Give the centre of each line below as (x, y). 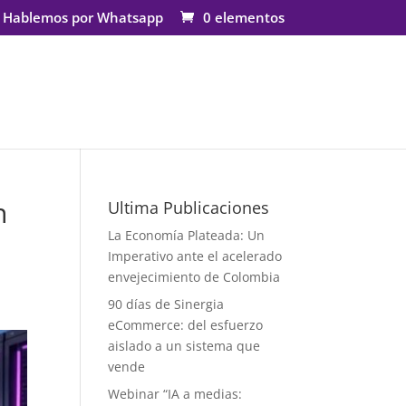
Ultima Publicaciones (189, 208)
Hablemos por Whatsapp (82, 18)
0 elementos (243, 18)
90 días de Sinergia (166, 304)
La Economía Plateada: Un (187, 235)
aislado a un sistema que (184, 346)
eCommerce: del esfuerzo (186, 325)
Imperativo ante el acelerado (195, 256)
